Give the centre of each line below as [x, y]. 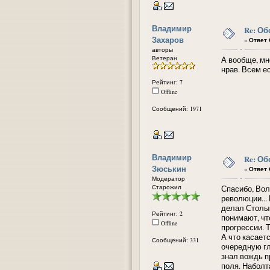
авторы [162, 49]
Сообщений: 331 [175, 240]
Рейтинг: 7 [167, 82]
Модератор [168, 178]
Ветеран [165, 58]
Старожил [167, 187]
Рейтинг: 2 [167, 213]
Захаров [168, 39]
